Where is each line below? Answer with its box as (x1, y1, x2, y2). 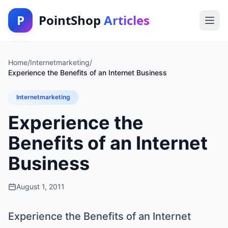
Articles (104, 12, 150, 28)
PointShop (39, 12, 104, 28)
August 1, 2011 (16, 182, 65, 191)
